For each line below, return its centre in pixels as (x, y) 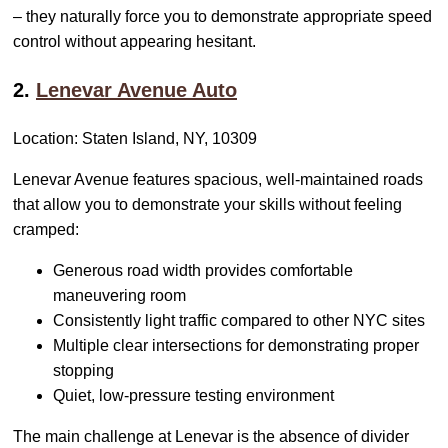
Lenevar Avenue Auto (136, 90)
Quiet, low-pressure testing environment (193, 396)
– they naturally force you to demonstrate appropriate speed (222, 17)
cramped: (46, 230)
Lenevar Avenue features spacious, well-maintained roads (218, 180)
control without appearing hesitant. (134, 42)
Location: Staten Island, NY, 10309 (135, 139)
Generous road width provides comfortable (203, 271)
